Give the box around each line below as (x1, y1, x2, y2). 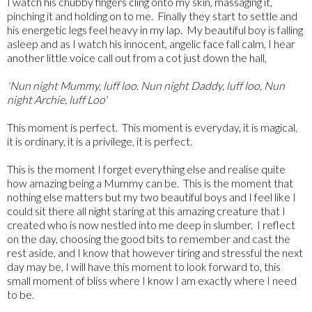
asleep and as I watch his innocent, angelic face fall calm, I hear (7, 36, 295, 50)
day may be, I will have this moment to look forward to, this (7, 259, 281, 273)
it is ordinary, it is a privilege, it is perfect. (7, 134, 194, 148)
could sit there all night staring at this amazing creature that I (7, 203, 286, 217)
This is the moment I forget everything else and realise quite (7, 162, 286, 175)
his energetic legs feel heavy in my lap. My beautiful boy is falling (7, 22, 303, 36)
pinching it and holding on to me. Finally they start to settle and (7, 8, 297, 22)
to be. (7, 287, 34, 301)
